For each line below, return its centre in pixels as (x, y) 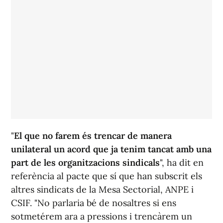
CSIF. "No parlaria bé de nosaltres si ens (94, 203)
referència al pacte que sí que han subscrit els (107, 176)
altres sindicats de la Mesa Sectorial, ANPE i (102, 190)
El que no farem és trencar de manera (93, 136)
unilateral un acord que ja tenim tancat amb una (111, 149)
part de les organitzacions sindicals (85, 163)
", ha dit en (182, 163)
